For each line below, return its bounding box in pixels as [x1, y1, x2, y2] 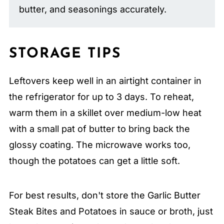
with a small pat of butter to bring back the [8, 123, 190, 134]
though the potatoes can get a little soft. [8, 155, 180, 166]
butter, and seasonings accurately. [18, 3, 166, 14]
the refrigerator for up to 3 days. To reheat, [8, 91, 194, 102]
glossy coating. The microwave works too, [8, 139, 190, 150]
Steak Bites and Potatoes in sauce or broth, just [8, 205, 213, 216]
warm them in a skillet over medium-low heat [8, 107, 201, 118]
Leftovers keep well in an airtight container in [8, 75, 201, 86]
